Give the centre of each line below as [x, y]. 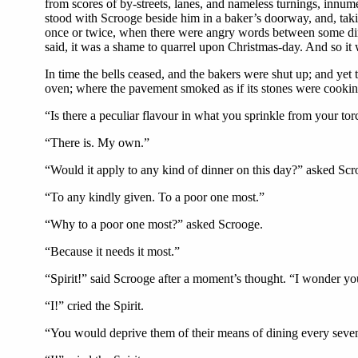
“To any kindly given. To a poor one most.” [155, 197]
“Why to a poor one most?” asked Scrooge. [154, 224]
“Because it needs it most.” [112, 251]
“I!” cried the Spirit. [94, 306]
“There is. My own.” [97, 143]
